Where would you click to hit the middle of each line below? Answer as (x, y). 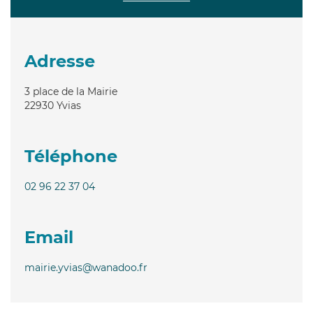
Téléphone (71, 156)
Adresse (60, 61)
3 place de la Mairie (71, 91)
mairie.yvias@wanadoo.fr (86, 267)
